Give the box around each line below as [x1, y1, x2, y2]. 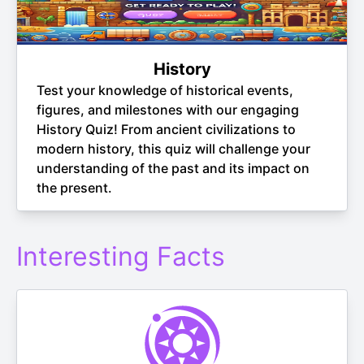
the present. [37, 180, 112, 196]
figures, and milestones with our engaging [37, 102, 299, 118]
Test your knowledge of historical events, [37, 82, 293, 98]
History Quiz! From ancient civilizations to [37, 121, 296, 137]
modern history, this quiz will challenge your [37, 141, 310, 157]
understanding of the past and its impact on [37, 160, 310, 176]
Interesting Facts [16, 240, 225, 272]
